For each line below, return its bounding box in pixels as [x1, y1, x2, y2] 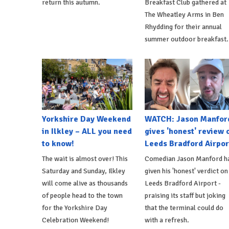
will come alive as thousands [42, 178, 128, 188]
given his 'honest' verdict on [144, 166, 228, 175]
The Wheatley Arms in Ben [144, 10, 224, 19]
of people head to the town [42, 191, 123, 200]
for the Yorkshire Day [42, 203, 107, 212]
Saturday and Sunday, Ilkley [42, 166, 125, 175]
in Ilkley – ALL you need [42, 126, 132, 136]
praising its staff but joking [144, 191, 225, 200]
